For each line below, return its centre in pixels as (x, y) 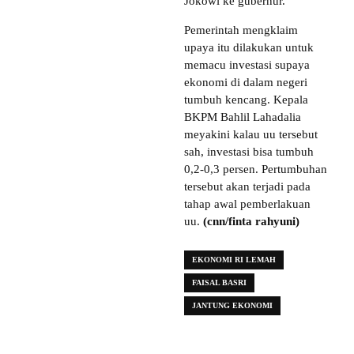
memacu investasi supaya (247, 65)
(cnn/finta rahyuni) (251, 222)
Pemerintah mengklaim (241, 30)
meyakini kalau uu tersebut (251, 135)
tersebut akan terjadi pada (247, 187)
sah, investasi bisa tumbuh (249, 152)
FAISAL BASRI (219, 283)
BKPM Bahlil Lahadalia (243, 117)
